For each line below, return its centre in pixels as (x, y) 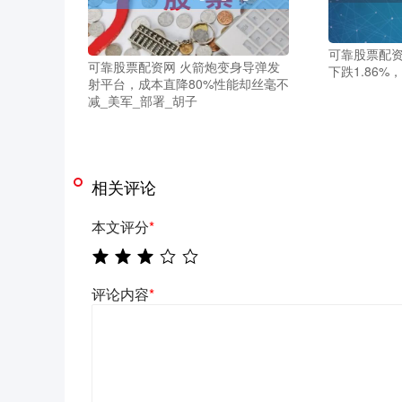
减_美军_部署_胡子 (143, 101)
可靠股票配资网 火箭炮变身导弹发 (184, 67)
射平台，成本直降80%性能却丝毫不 (188, 84)
